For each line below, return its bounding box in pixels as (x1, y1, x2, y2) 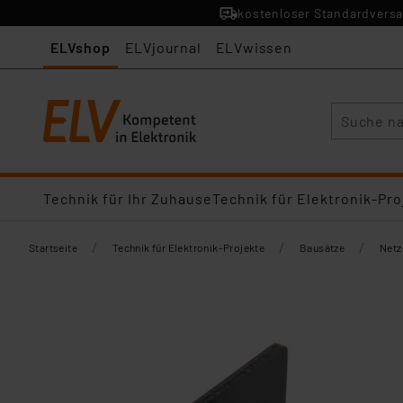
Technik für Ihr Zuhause (43, 190, 212, 207)
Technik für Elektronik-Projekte (112, 241, 265, 254)
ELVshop (50, 39, 111, 56)
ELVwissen (215, 39, 292, 56)
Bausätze (300, 241, 345, 254)
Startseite (29, 241, 77, 254)
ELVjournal (124, 39, 201, 56)
